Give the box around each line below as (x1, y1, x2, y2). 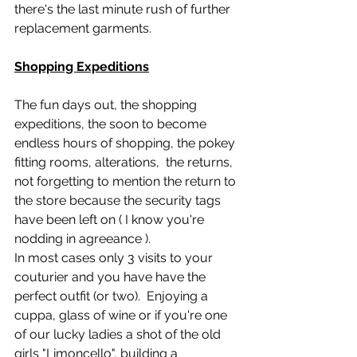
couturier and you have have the (14, 269, 209, 284)
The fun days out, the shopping (14, 97, 200, 112)
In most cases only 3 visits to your (14, 250, 216, 265)
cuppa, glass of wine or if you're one (14, 308, 230, 323)
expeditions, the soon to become (14, 116, 210, 131)
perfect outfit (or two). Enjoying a (14, 288, 211, 304)
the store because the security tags (14, 193, 224, 208)
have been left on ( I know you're (14, 212, 207, 227)
